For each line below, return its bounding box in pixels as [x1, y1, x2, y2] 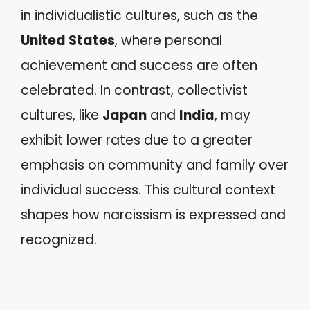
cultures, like [21, 106, 102, 125]
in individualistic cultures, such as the [21, 6, 258, 25]
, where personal [115, 31, 222, 50]
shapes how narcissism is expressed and [21, 206, 286, 224]
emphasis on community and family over [21, 156, 289, 174]
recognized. [21, 230, 97, 249]
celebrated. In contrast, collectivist [21, 81, 248, 100]
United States [21, 31, 115, 50]
